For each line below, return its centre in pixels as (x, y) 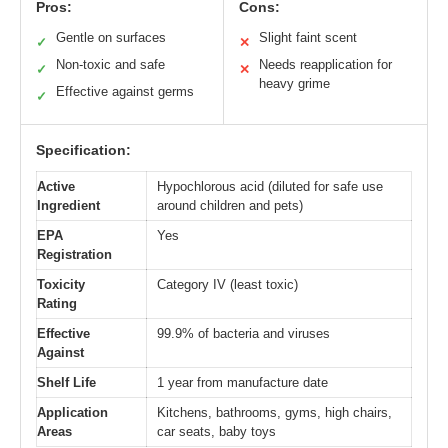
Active (56, 186)
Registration (74, 254)
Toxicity (61, 284)
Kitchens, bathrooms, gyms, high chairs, (274, 412)
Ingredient (68, 205)
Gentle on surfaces (111, 37)
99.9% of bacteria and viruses (243, 333)
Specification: (83, 149)
